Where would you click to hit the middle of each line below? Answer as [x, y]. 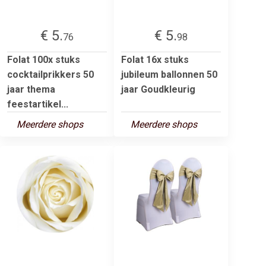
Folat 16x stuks [155, 59]
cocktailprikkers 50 [50, 74]
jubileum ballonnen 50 [169, 74]
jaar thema [31, 89]
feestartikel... [38, 104]
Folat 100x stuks [44, 59]
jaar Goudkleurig [158, 89]
